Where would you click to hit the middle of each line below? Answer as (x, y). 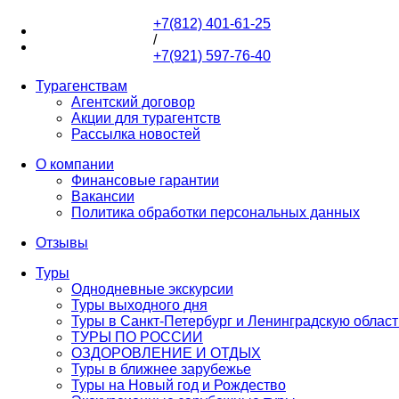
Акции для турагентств (146, 118)
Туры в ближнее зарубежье (161, 369)
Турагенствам (81, 86)
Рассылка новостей (136, 134)
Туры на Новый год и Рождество (179, 385)
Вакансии (103, 196)
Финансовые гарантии (145, 180)
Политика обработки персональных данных (216, 212)
